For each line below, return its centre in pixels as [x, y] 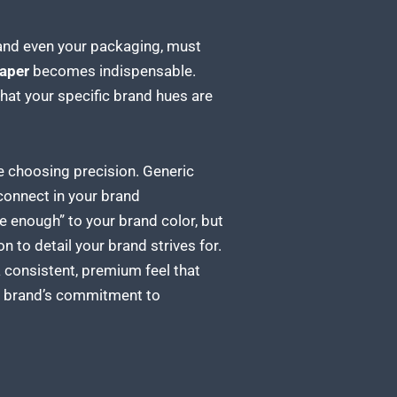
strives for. [184, 246]
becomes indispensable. [112, 70]
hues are [182, 95]
